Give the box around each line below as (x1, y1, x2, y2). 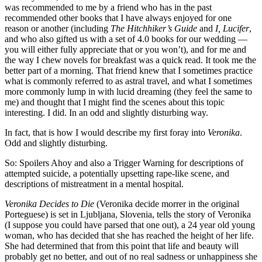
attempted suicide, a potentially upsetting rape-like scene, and (5, 168, 229, 178)
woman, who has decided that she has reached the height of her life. (5, 230, 254, 240)
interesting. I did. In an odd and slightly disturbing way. (5, 107, 208, 118)
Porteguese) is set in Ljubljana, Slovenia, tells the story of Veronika (5, 209, 251, 219)
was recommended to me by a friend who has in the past (5, 2, 212, 12)
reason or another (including (5, 23, 111, 33)
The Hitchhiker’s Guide (111, 23, 197, 33)
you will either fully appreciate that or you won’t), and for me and (5, 44, 246, 54)
